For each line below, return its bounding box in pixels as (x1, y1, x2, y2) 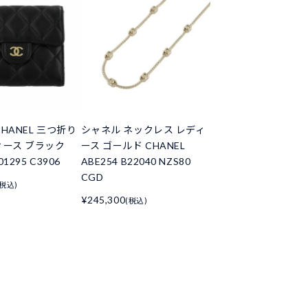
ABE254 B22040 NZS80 (80, 155, 191, 167)
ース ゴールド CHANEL (80, 139, 186, 151)
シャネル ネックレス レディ (80, 123, 206, 135)
